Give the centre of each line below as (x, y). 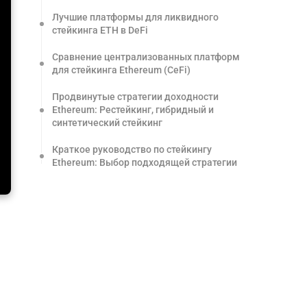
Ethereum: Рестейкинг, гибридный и (133, 110)
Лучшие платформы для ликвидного (135, 17)
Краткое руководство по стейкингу (132, 149)
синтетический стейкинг (107, 123)
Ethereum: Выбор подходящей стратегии (145, 162)
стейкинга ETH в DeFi (100, 30)
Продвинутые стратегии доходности (135, 97)
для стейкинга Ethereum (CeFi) (121, 70)
